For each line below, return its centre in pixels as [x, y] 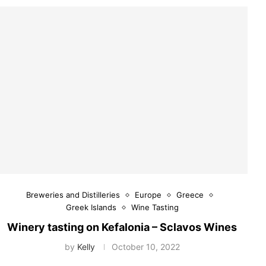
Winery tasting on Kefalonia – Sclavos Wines [122, 227]
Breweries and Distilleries [73, 195]
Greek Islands [91, 208]
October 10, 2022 [145, 247]
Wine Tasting [155, 208]
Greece [190, 195]
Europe [148, 195]
